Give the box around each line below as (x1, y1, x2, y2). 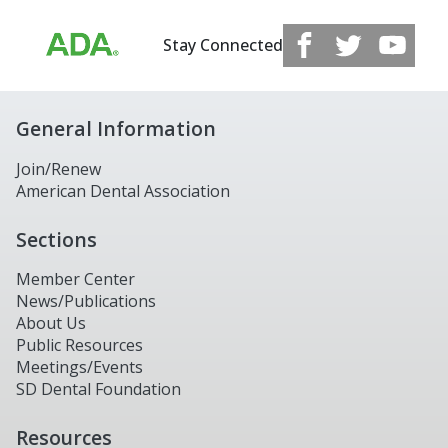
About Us (16, 312, 86, 335)
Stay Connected (162, 34, 283, 57)
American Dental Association (16, 179, 230, 202)
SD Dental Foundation (16, 378, 181, 401)
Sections (16, 225, 97, 253)
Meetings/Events (16, 356, 143, 379)
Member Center (16, 268, 135, 291)
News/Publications (16, 290, 156, 313)
